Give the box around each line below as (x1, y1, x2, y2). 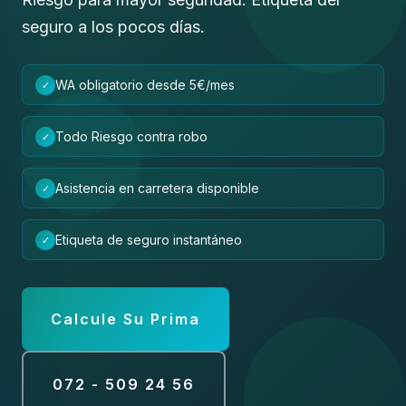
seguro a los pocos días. (22, 17, 205, 36)
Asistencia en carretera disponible (55, 180, 259, 196)
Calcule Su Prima (51, 310, 200, 328)
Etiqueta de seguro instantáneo (55, 232, 242, 247)
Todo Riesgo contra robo (55, 129, 208, 144)
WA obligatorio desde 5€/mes (55, 77, 235, 92)
